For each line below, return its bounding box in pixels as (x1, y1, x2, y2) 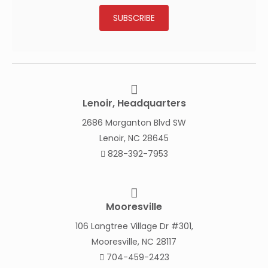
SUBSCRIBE (113, 11, 155, 24)
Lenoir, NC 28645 (99, 132, 169, 145)
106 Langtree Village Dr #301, (75, 220, 193, 233)
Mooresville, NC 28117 (92, 236, 176, 248)
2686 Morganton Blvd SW (82, 117, 186, 129)
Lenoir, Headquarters (82, 96, 186, 111)
